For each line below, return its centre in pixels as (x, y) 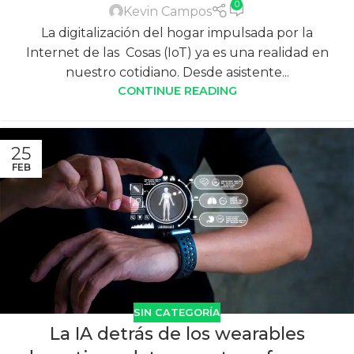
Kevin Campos (167, 11)
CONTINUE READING (177, 90)
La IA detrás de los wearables (177, 334)
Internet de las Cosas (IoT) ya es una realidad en (177, 52)
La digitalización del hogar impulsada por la (177, 32)
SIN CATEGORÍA (177, 312)
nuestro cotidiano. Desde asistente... (177, 72)
